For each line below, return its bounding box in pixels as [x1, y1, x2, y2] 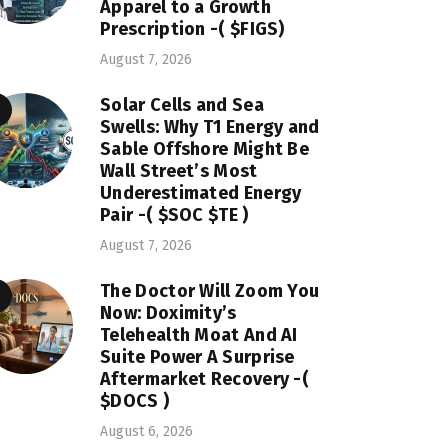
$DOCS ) [100, 389, 170, 412]
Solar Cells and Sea [100, 93, 264, 116]
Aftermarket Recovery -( [100, 367, 310, 390]
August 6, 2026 [100, 422, 194, 440]
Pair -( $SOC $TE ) [100, 203, 249, 226]
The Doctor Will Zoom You [100, 279, 320, 302]
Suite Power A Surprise [100, 345, 295, 368]
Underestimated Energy [100, 181, 302, 204]
